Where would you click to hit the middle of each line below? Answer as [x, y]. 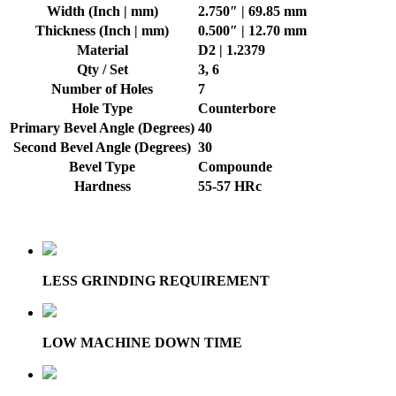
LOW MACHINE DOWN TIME [142, 343]
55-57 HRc [230, 187]
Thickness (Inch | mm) [102, 31]
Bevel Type [102, 167]
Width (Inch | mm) [102, 11]
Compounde [235, 167]
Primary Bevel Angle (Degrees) [102, 128]
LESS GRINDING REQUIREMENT [156, 281]
